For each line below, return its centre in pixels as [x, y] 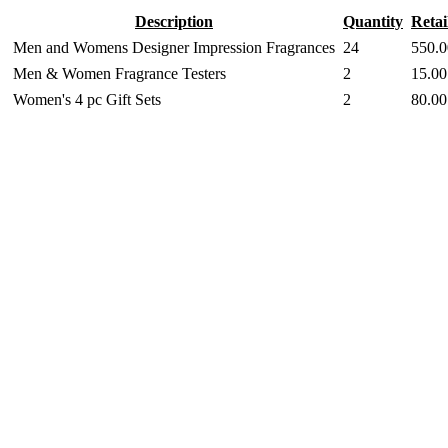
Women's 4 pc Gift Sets [87, 99]
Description [174, 21]
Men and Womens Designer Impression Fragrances [174, 47]
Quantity [373, 21]
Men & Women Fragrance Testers [119, 73]
